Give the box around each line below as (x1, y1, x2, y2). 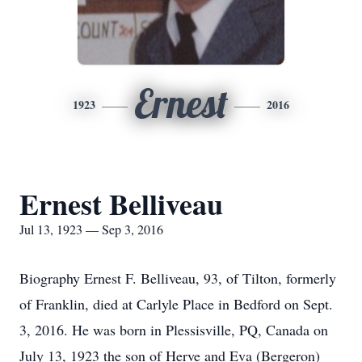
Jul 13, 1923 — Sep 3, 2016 (19, 221, 163, 238)
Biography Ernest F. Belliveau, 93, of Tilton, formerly (19, 268, 336, 288)
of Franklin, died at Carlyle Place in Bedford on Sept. (19, 294, 333, 314)
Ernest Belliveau (19, 183, 223, 225)
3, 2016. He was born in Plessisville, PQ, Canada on (19, 320, 328, 339)
